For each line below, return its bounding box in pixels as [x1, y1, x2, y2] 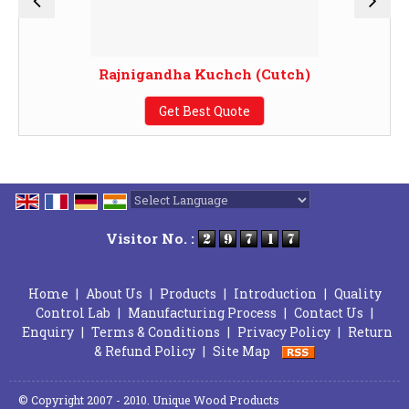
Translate [247, 211, 310, 229]
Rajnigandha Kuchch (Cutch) [99, 65, 310, 84]
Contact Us [294, 304, 363, 322]
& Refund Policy [94, 342, 195, 361]
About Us [85, 285, 142, 303]
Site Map [213, 342, 270, 361]
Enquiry [21, 323, 74, 341]
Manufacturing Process [128, 304, 277, 322]
